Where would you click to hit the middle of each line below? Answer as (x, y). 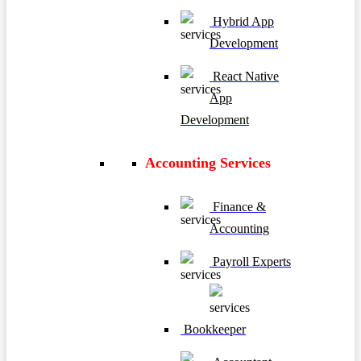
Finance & (238, 207)
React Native (244, 76)
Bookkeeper (213, 330)
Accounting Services (208, 162)
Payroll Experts (250, 262)
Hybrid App (242, 21)
